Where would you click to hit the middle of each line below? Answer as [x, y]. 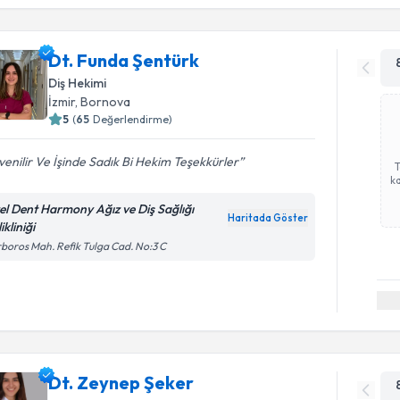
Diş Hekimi [78, 83]
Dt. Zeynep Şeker [121, 383]
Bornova [106, 101]
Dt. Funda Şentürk [124, 60]
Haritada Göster [268, 217]
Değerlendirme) [133, 119]
